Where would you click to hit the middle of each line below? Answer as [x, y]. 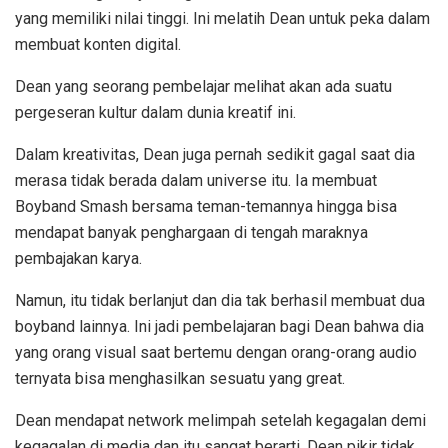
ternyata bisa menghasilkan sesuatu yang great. [180, 379]
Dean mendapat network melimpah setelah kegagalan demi [220, 421]
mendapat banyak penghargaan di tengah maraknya [191, 233]
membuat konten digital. [98, 45]
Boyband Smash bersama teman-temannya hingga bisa [206, 207]
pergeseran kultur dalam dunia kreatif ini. [155, 113]
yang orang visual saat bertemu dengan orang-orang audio [216, 353]
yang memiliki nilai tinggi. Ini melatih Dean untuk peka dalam [222, 19]
